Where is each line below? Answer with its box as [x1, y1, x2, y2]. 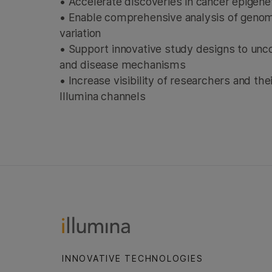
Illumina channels [59, 90, 148, 103]
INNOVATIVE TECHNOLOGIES [62, 253, 203, 263]
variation [59, 27, 106, 39]
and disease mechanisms [59, 58, 191, 71]
